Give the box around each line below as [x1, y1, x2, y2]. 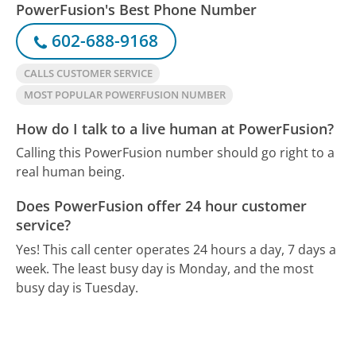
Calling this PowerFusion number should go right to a [16, 144, 335, 162]
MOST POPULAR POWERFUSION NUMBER [23, 87, 226, 102]
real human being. [16, 163, 126, 181]
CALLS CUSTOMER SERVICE [23, 65, 153, 80]
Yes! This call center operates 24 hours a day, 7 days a [16, 240, 337, 258]
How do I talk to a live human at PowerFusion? [16, 118, 335, 138]
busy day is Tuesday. [16, 278, 139, 296]
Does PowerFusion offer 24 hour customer [16, 196, 308, 216]
